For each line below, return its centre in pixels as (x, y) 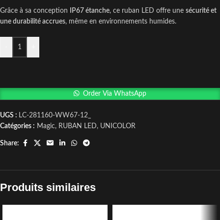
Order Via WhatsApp (115, 94)
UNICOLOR (118, 126)
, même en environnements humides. (121, 22)
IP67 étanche (90, 11)
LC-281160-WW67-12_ (55, 116)
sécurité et (201, 11)
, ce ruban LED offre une (148, 11)
